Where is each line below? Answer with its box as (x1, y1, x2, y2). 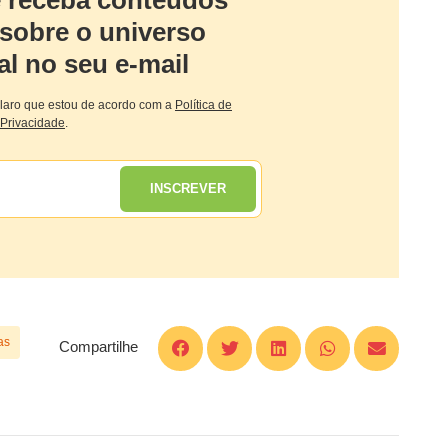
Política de (174, 97, 232, 112)
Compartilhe (59, 338, 138, 356)
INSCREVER (150, 181, 227, 197)
